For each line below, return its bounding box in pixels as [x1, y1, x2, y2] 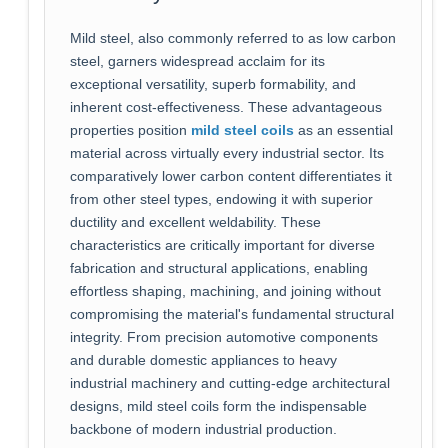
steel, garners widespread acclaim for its [69, 53, 325, 69]
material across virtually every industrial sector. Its [69, 145, 384, 161]
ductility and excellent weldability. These [69, 214, 321, 230]
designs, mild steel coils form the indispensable [69, 398, 367, 414]
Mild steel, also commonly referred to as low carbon [69, 30, 396, 46]
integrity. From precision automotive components [69, 329, 378, 345]
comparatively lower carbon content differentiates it [69, 168, 392, 184]
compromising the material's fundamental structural [69, 306, 394, 322]
